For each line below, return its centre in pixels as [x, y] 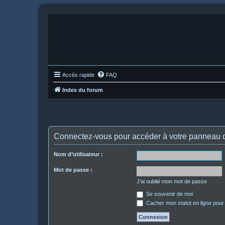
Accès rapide [78, 75]
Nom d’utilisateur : [78, 154]
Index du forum [83, 90]
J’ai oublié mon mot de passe [172, 181]
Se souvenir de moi [169, 194]
